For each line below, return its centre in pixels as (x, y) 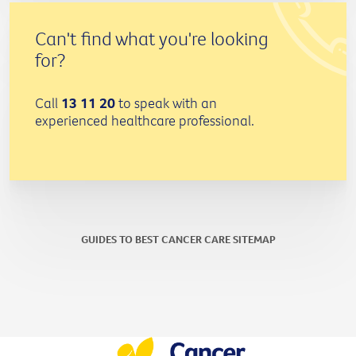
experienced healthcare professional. (145, 120)
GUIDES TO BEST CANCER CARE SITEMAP (178, 239)
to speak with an (166, 103)
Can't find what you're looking (152, 38)
